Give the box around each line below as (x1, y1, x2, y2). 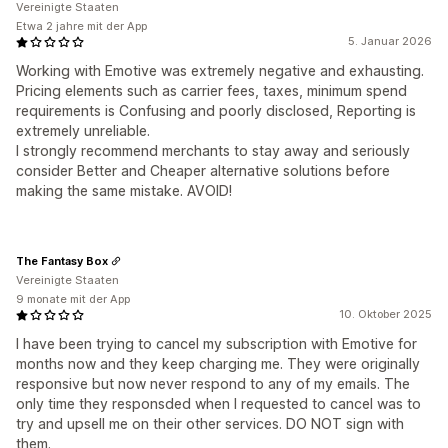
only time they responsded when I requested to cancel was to (16, 395, 421, 412)
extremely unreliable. (16, 122, 150, 139)
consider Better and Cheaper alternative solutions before (16, 162, 390, 179)
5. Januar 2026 (348, 34, 432, 48)
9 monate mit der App (16, 292, 130, 306)
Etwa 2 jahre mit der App (16, 19, 147, 33)
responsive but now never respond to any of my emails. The (16, 375, 410, 392)
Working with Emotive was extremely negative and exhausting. (16, 62, 424, 79)
